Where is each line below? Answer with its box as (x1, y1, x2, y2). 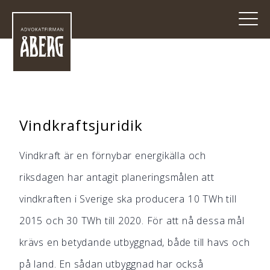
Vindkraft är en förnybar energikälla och (19, 149, 206, 162)
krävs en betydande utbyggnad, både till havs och (19, 236, 250, 249)
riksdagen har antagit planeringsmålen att (19, 171, 215, 184)
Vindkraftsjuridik (19, 115, 143, 135)
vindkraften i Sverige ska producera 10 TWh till (19, 192, 237, 206)
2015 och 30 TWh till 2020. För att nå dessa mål (19, 214, 245, 227)
